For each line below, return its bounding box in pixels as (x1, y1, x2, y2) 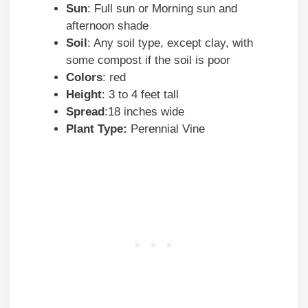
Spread (66, 105, 104, 119)
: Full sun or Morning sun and (87, 2, 237, 16)
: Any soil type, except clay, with (87, 36, 253, 50)
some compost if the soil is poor (66, 54, 234, 67)
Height (66, 88, 102, 102)
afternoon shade (66, 19, 148, 33)
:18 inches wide (104, 105, 184, 119)
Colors (66, 71, 102, 85)
